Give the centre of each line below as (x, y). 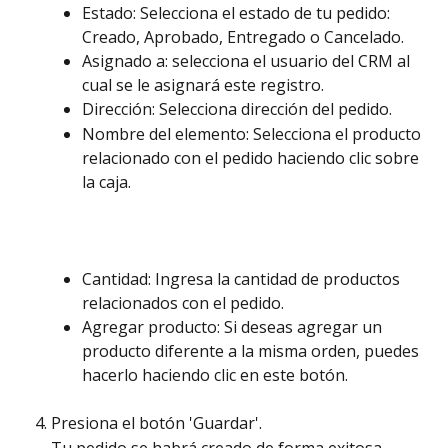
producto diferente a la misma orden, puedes (252, 350)
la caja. (108, 181)
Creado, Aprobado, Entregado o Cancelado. (245, 37)
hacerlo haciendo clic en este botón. (217, 374)
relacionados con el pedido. (185, 302)
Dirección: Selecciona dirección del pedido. (237, 109)
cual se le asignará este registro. (205, 85)
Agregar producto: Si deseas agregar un (234, 326)
